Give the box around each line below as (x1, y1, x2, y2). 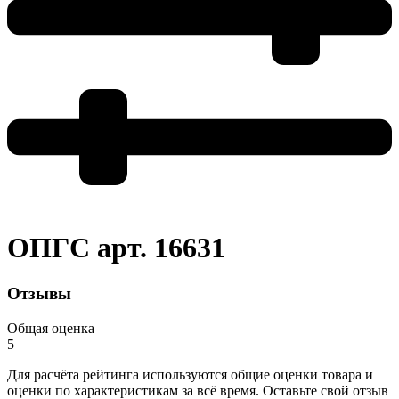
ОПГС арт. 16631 (7, 232, 225, 265)
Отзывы (7, 283, 71, 303)
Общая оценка (7, 320, 94, 336)
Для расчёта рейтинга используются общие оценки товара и (7, 366, 373, 382)
